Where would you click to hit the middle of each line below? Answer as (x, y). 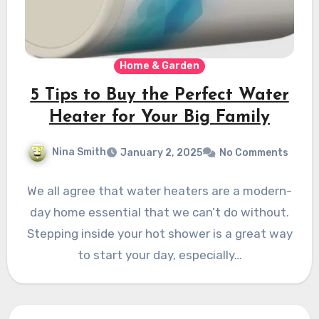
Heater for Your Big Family (159, 118)
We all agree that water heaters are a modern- (159, 191)
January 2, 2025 (161, 153)
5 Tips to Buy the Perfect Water (159, 96)
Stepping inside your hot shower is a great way (159, 234)
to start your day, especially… (159, 255)
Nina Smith (79, 152)
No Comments (254, 153)
